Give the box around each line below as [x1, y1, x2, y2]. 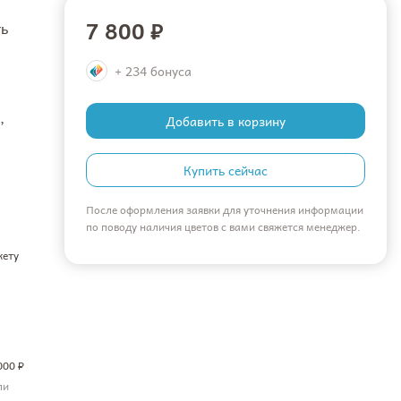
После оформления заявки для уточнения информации [86, 200, 363, 218]
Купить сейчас [183, 160, 268, 180]
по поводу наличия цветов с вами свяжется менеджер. [86, 218, 361, 235]
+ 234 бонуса [115, 61, 192, 81]
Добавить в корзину [166, 111, 286, 131]
